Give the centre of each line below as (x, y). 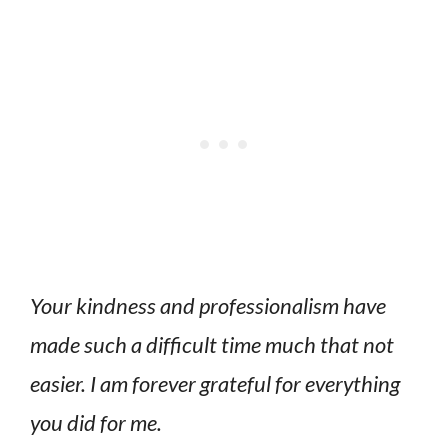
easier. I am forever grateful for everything (215, 383)
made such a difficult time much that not (212, 344)
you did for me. (96, 422)
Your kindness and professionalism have (208, 305)
